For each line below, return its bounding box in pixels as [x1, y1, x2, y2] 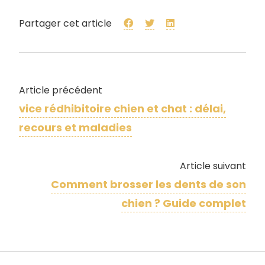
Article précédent [19, 83, 102, 98]
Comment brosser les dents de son [51, 177, 246, 192]
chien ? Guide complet [121, 196, 246, 211]
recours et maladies [19, 120, 132, 135]
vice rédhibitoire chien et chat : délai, [19, 101, 226, 117]
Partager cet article [19, 17, 114, 31]
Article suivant [180, 159, 246, 173]
